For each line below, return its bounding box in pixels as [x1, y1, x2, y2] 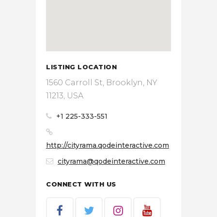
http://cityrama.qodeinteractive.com [46, 140, 169, 150]
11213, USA [46, 91, 83, 100]
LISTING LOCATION [46, 62, 117, 71]
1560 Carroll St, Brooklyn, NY [46, 77, 157, 87]
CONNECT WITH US [46, 180, 116, 188]
